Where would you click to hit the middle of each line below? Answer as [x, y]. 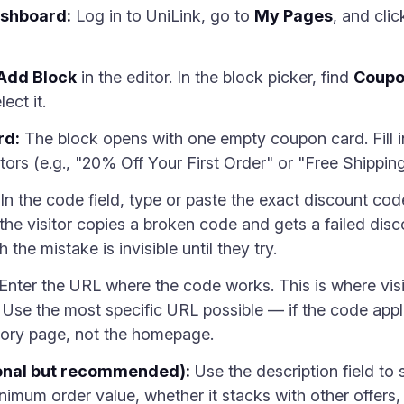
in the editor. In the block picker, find [215, 77]
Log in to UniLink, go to [163, 16]
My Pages [294, 16]
